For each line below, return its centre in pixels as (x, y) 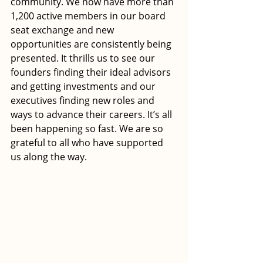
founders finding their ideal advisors (92, 72)
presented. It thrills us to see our (84, 58)
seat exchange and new (63, 30)
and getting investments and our (84, 86)
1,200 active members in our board (89, 16)
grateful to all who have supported (88, 142)
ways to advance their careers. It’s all (92, 114)
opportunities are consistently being (92, 44)
